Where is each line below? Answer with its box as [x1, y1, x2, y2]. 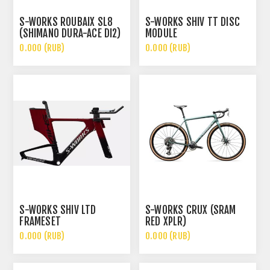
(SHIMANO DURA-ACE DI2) [19, 27, 121, 40]
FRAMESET [19, 215, 61, 228]
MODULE [145, 27, 178, 40]
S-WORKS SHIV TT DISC [145, 16, 240, 29]
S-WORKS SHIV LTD [19, 203, 96, 216]
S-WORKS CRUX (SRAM [145, 203, 236, 216]
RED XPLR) [145, 215, 186, 228]
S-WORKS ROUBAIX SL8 [19, 16, 113, 29]
